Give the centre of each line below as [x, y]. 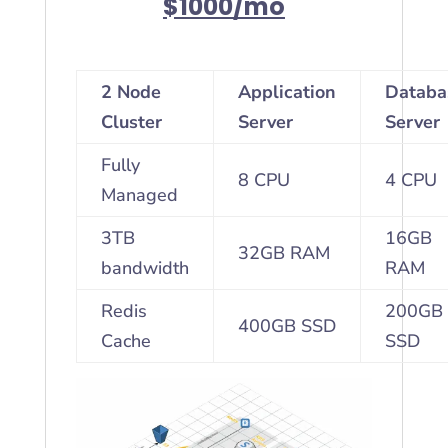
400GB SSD [286, 326]
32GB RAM [283, 253]
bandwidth [144, 268]
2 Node [130, 92]
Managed [139, 195]
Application [286, 92]
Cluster [131, 122]
